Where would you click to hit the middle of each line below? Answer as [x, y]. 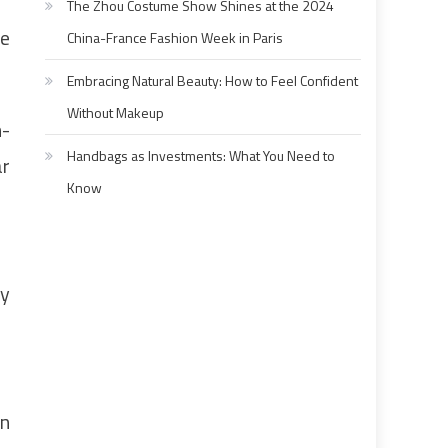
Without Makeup [116, 113]
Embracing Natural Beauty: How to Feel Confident [213, 81]
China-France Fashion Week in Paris [175, 38]
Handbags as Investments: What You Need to [201, 156]
